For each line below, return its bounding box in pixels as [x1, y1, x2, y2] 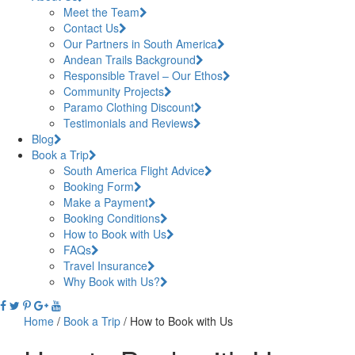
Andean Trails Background [63, 51, 196, 67]
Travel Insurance [63, 257, 147, 273]
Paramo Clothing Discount [63, 98, 194, 115]
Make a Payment [63, 193, 148, 210]
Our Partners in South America [63, 35, 217, 52]
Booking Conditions [63, 209, 160, 226]
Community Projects [63, 82, 164, 99]
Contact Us [63, 19, 119, 36]
